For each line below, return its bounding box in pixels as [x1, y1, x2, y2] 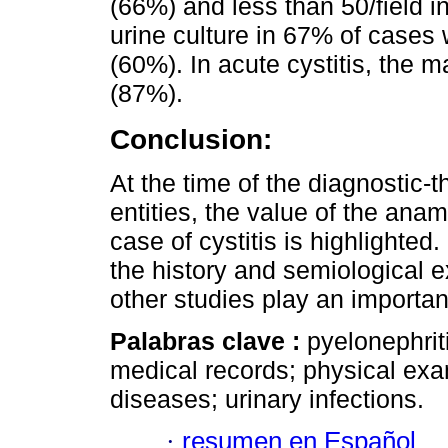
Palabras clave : [110, 326, 307, 355]
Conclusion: [110, 122, 272, 155]
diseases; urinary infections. [110, 384, 424, 413]
